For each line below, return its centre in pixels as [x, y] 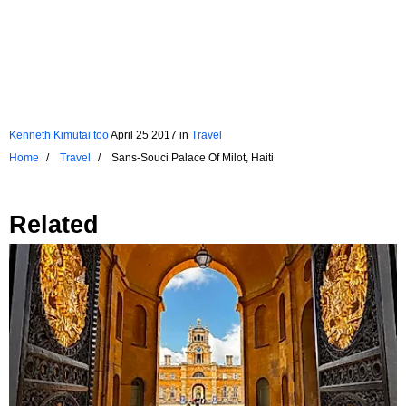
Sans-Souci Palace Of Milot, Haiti [193, 157]
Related [54, 224]
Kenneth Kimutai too [59, 135]
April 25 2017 [144, 135]
